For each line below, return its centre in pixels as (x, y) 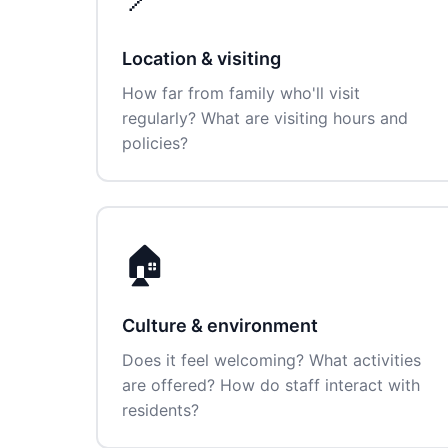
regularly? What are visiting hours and (265, 118)
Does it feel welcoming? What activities (271, 360)
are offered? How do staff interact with (271, 385)
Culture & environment (220, 325)
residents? (160, 410)
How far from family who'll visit (241, 93)
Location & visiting (201, 58)
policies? (155, 143)
